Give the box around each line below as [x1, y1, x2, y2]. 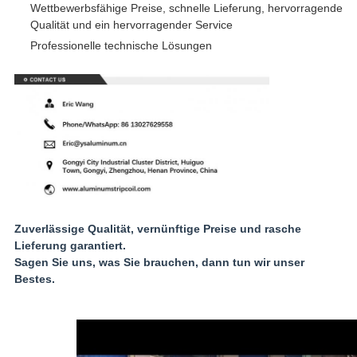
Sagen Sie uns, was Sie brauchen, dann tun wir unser [14, 255, 304, 269]
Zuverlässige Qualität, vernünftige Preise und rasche [14, 222, 301, 235]
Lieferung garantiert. [14, 238, 126, 252]
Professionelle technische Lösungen [29, 38, 212, 52]
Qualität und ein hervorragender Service [29, 18, 233, 31]
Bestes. [14, 272, 55, 285]
